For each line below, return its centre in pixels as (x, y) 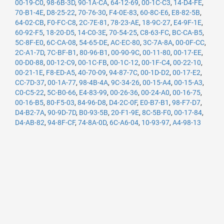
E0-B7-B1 (154, 102)
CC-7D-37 (30, 82)
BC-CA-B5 (187, 32)
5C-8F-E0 (29, 42)
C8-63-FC (154, 32)
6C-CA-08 (61, 42)
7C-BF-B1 (62, 52)
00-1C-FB (92, 62)
